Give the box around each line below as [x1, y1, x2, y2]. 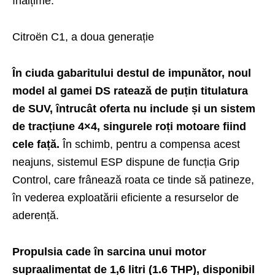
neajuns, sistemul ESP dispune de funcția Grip [12, 155, 239, 168]
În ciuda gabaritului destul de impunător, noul [12, 66, 251, 79]
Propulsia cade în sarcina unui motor [12, 245, 206, 258]
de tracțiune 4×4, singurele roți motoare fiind [12, 120, 246, 133]
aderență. [12, 209, 59, 222]
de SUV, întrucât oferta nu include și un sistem [12, 102, 255, 115]
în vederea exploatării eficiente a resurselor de [12, 191, 239, 204]
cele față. [12, 137, 60, 150]
